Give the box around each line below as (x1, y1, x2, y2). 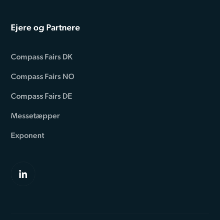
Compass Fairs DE (11, 91, 73, 101)
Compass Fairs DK (11, 52, 73, 62)
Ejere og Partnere (11, 22, 81, 33)
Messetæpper (11, 111, 60, 121)
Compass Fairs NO (11, 72, 75, 82)
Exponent (11, 131, 45, 140)
